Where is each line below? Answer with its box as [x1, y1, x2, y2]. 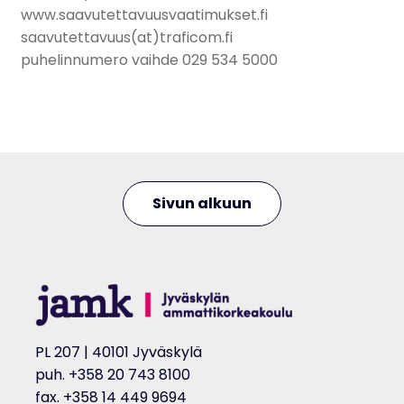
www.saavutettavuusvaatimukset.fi [20, 4, 268, 25]
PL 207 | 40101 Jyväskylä [34, 342, 202, 363]
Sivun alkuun [152, 192, 252, 214]
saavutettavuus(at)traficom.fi [20, 26, 233, 48]
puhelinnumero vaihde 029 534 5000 [20, 49, 278, 70]
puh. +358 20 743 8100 [34, 364, 190, 386]
